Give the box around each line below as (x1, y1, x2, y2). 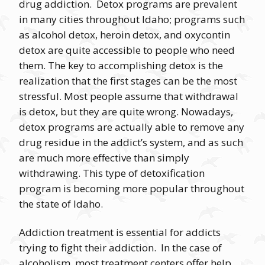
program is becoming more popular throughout (19, 182, 244, 195)
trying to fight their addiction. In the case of (19, 241, 222, 254)
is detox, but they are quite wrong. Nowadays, (19, 105, 233, 118)
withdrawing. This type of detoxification (19, 166, 205, 180)
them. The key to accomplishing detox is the (19, 59, 223, 72)
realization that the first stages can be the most (19, 74, 237, 88)
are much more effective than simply (19, 151, 189, 164)
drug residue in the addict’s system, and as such (19, 135, 243, 149)
